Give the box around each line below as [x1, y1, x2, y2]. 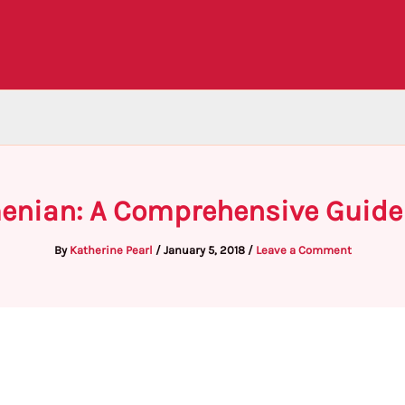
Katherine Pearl [69, 243, 155, 257]
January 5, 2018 [163, 243, 248, 257]
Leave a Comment [255, 243, 352, 257]
